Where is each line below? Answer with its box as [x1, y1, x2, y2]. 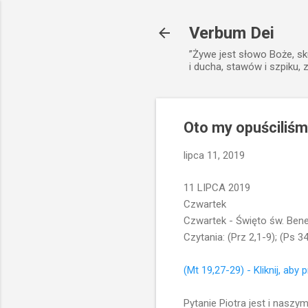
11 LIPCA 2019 [184, 181, 250, 194]
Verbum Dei [189, 23, 274, 43]
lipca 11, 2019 [184, 149, 245, 162]
